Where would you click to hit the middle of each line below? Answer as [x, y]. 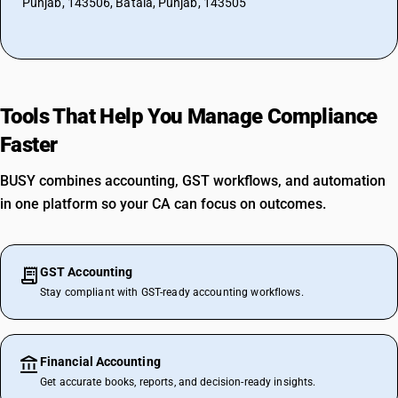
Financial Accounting [100, 362]
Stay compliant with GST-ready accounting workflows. [172, 292]
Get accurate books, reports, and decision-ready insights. [178, 382]
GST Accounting [87, 272]
